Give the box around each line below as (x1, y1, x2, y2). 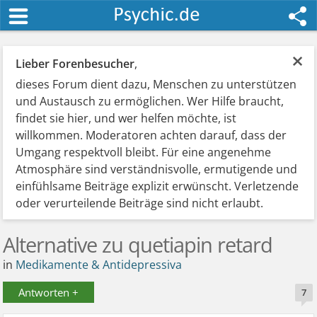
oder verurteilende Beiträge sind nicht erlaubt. (16, 195, 264, 211)
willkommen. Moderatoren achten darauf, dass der (16, 127, 287, 143)
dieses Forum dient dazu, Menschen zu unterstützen (16, 76, 297, 92)
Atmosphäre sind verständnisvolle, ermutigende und (16, 161, 298, 177)
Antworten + (18, 285, 79, 299)
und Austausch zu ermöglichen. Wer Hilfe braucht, (16, 93, 284, 109)
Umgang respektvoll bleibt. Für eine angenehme (16, 144, 272, 160)
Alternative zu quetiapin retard (3, 231, 273, 258)
